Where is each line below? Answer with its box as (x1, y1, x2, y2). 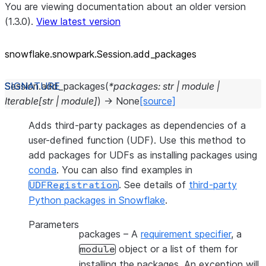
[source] (140, 95, 176, 107)
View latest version (36, 15, 121, 27)
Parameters (28, 218, 79, 230)
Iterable (5, 95, 39, 107)
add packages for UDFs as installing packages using (28, 149, 257, 161)
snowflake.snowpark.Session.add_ (5, 48, 155, 60)
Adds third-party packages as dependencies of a (28, 119, 246, 131)
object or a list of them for (116, 243, 237, 255)
